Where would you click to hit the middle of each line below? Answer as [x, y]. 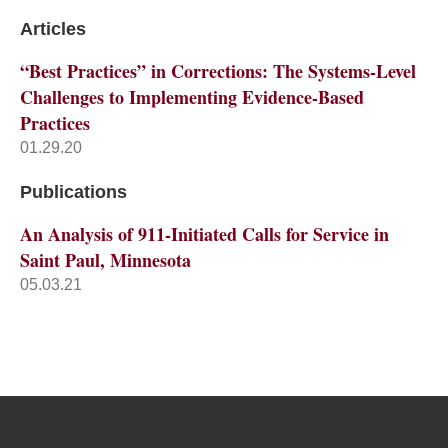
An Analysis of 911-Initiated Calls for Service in [204, 233]
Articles [52, 28]
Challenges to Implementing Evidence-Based [191, 96]
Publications [73, 191]
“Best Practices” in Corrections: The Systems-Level [217, 70]
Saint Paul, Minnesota [105, 259]
